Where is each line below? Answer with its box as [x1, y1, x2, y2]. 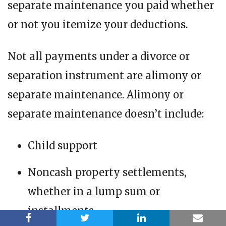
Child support [28, 139, 97, 152]
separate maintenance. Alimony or [8, 88, 184, 101]
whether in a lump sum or [28, 185, 160, 198]
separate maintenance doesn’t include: [8, 107, 204, 121]
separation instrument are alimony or [8, 69, 201, 82]
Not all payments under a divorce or [8, 50, 190, 63]
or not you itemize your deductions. [8, 18, 188, 31]
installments [28, 204, 94, 217]
